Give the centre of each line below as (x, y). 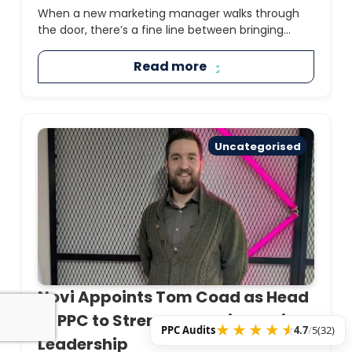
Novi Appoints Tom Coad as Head (173, 297)
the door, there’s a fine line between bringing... (164, 30)
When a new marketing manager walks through (168, 14)
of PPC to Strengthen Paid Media (167, 320)
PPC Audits (189, 330)
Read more (170, 66)
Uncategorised (257, 147)
